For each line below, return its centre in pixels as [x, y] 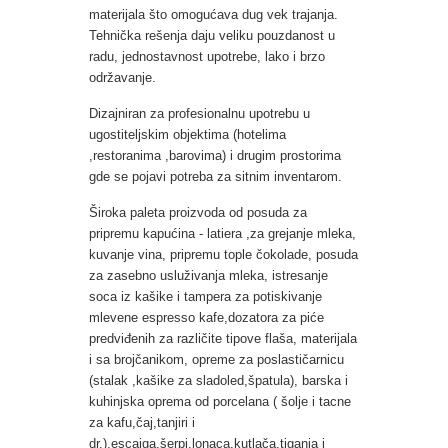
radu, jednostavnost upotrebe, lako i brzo [207, 56]
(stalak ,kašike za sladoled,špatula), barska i [218, 380]
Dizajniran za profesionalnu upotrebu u [199, 113]
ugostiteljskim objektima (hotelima [187, 134]
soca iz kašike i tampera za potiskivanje [205, 296]
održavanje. [128, 77]
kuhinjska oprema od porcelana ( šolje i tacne [220, 401]
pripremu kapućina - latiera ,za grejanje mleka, [222, 233]
